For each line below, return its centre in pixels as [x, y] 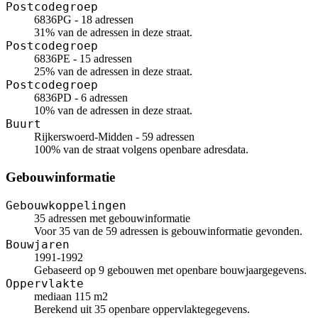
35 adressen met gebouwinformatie [112, 218]
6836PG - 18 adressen [84, 20]
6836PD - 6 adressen [81, 98]
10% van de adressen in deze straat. [113, 111]
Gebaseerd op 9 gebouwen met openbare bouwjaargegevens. [170, 270]
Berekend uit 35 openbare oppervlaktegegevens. [142, 309]
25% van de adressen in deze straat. [113, 72]
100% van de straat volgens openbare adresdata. [141, 150]
